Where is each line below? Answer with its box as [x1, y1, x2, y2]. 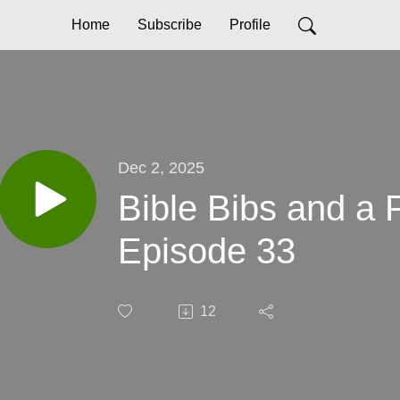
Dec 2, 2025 [118, 157, 204, 177]
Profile [229, 17, 271, 32]
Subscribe [137, 17, 202, 32]
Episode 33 [118, 230, 296, 271]
